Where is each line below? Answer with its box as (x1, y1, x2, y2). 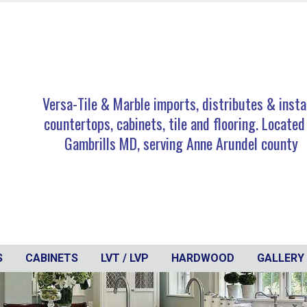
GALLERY (257, 251, 304, 265)
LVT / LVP (101, 251, 149, 265)
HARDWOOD (171, 251, 234, 265)
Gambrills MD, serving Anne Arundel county (64, 132, 298, 154)
